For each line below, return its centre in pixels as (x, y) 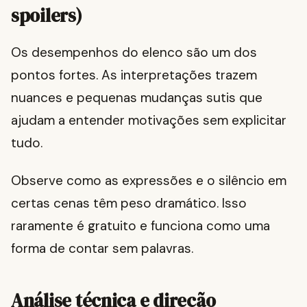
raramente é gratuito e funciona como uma (140, 226)
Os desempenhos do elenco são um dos (134, 53)
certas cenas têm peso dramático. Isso (129, 204)
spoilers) (47, 16)
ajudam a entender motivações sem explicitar (149, 121)
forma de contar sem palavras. (102, 249)
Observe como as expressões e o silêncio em (149, 181)
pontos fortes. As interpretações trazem (134, 75)
